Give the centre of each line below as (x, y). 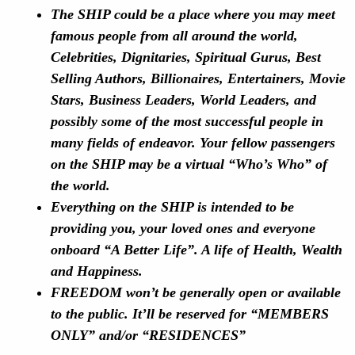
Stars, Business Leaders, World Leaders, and (183, 100)
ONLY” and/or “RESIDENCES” (148, 335)
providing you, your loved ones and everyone (183, 228)
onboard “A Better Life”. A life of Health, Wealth (197, 250)
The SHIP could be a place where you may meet (193, 14)
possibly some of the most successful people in (187, 121)
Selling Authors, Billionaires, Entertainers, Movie (198, 78)
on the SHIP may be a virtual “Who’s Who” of (189, 164)
